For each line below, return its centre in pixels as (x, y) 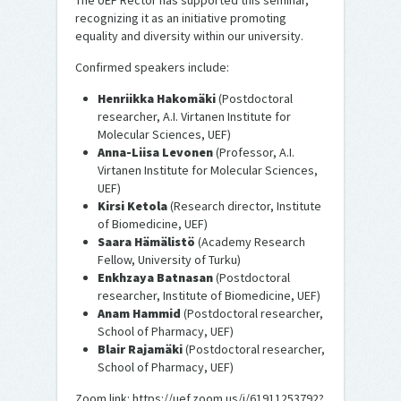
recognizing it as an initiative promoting (181, 18)
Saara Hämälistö (148, 242)
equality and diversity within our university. (189, 36)
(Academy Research (252, 242)
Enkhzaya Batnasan (157, 278)
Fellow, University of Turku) (169, 260)
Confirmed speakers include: (152, 68)
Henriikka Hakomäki (158, 99)
